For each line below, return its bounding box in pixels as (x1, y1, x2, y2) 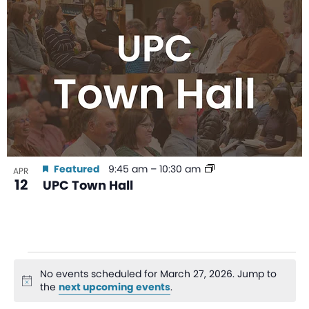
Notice (21, 279, 52, 293)
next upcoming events (59, 280, 171, 295)
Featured (54, 162, 100, 177)
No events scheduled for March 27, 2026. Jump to (40, 267, 277, 281)
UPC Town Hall (43, 177, 133, 195)
